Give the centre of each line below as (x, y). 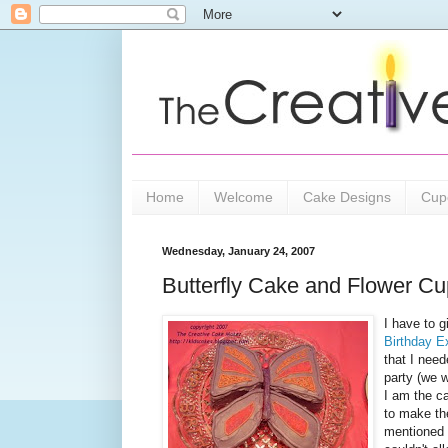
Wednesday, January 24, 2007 (238, 250)
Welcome (243, 197)
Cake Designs (347, 197)
